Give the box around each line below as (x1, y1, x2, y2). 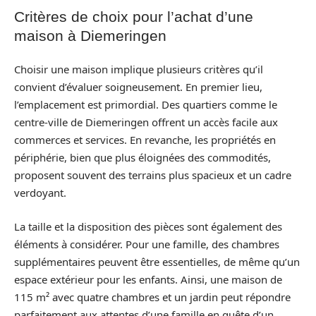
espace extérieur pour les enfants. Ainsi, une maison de (14, 272, 282, 286)
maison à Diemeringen (14, 27, 166, 44)
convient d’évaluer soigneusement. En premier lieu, (14, 80, 262, 94)
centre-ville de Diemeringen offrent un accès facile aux (14, 115, 278, 129)
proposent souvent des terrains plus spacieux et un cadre (14, 168, 291, 182)
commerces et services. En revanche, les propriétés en (14, 133, 276, 147)
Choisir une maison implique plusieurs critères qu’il (14, 62, 263, 76)
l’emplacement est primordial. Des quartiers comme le (14, 97, 277, 111)
